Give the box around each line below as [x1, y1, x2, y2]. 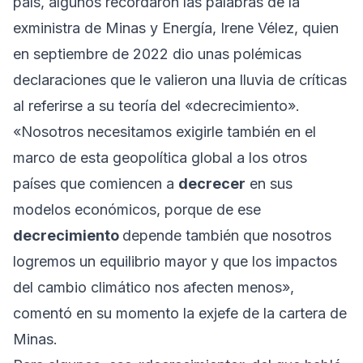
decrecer [178, 175, 246, 193]
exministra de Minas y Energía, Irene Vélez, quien [13, 19, 339, 37]
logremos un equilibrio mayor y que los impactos [13, 253, 337, 271]
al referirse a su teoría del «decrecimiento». [13, 97, 300, 115]
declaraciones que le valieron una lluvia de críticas [13, 71, 347, 89]
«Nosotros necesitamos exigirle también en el [13, 123, 316, 141]
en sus [246, 175, 293, 193]
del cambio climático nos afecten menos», [13, 279, 294, 297]
